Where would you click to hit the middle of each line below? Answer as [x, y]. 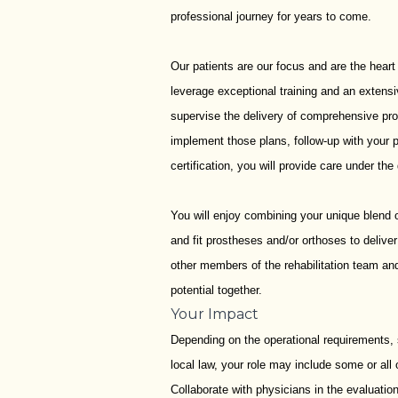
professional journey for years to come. [271, 16]
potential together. [216, 290]
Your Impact [215, 314]
